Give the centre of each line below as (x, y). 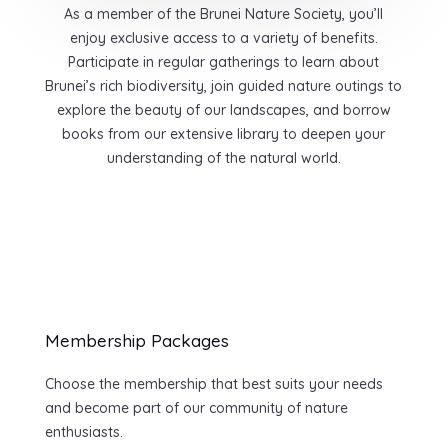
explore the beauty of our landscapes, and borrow (223, 110)
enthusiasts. (83, 432)
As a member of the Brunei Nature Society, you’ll (224, 14)
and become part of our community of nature (196, 408)
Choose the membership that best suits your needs (213, 384)
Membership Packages (136, 341)
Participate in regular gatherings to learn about (224, 62)
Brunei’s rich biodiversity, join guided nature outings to (224, 86)
